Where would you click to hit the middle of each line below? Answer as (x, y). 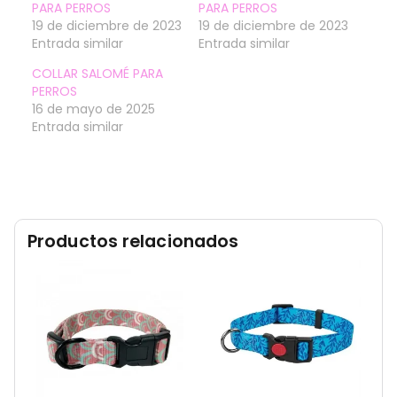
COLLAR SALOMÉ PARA (97, 73)
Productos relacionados (133, 241)
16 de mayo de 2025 (93, 109)
